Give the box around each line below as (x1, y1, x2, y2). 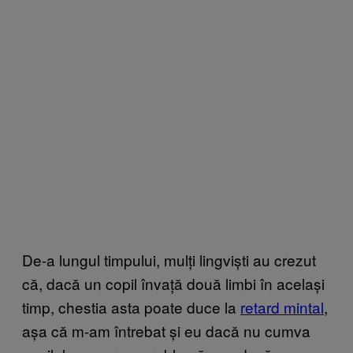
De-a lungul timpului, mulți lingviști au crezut (22, 248, 316, 270)
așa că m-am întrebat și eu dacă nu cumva (22, 319, 310, 341)
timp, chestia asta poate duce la (22, 295, 240, 318)
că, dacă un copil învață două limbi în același (22, 272, 325, 294)
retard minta (240, 295, 321, 318)
